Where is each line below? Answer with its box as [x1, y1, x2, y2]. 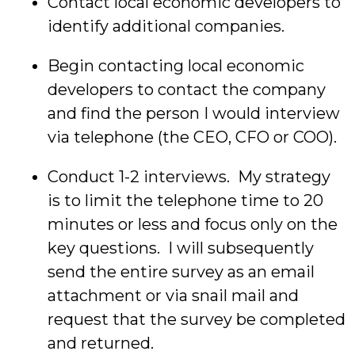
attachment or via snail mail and [48, 286, 299, 305]
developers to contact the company [48, 80, 326, 99]
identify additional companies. [48, 17, 284, 36]
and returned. [48, 334, 154, 353]
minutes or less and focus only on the [48, 215, 338, 234]
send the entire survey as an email [48, 262, 315, 281]
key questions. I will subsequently [48, 239, 314, 258]
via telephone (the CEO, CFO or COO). [48, 128, 337, 147]
